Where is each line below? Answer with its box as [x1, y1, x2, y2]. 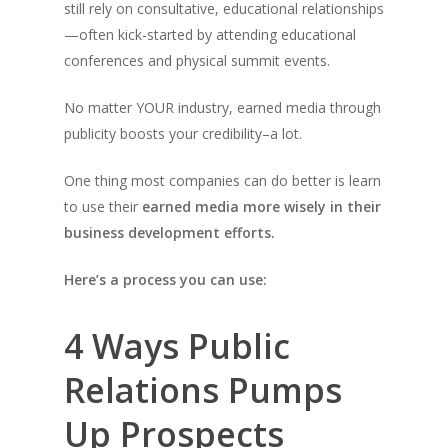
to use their [64, 197, 142, 216]
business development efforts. [64, 223, 275, 242]
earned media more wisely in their [142, 197, 381, 216]
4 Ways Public [64, 323, 290, 369]
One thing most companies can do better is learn [64, 171, 381, 190]
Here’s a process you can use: [64, 270, 267, 289]
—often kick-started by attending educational [64, 25, 356, 44]
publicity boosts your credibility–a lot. [64, 124, 302, 143]
